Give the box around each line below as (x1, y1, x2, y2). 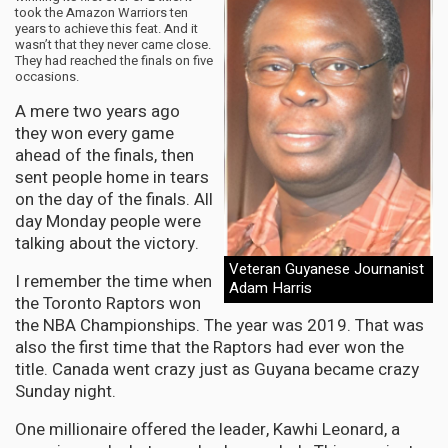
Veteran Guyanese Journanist (229, 258, 424, 281)
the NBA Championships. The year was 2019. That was (15, 312, 424, 338)
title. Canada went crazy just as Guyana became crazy (15, 356, 419, 382)
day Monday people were (15, 208, 201, 234)
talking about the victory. (15, 230, 199, 256)
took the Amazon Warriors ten (15, 2, 188, 22)
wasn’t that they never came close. (15, 34, 211, 54)
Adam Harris (229, 277, 312, 300)
